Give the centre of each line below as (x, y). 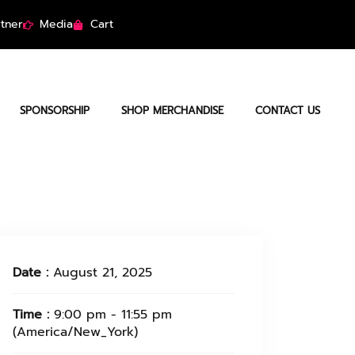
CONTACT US (288, 111)
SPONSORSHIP (55, 111)
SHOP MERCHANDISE (172, 111)
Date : (33, 273)
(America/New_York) (75, 332)
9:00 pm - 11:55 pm (113, 315)
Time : (33, 315)
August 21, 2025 (103, 273)
